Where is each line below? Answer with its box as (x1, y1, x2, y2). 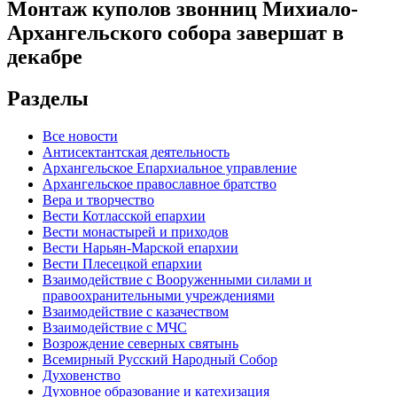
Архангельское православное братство (43, 175, 276, 191)
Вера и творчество (43, 191, 154, 207)
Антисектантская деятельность (43, 144, 230, 160)
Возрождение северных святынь (43, 335, 238, 351)
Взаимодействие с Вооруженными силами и (43, 271, 312, 287)
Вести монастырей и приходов (43, 223, 229, 239)
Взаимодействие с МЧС (43, 319, 187, 335)
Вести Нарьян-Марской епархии (43, 239, 238, 255)
